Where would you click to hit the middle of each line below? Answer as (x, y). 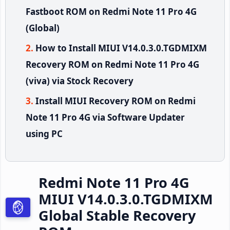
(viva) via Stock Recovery (80, 81)
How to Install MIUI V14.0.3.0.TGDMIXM (121, 48)
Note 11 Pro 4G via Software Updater (105, 117)
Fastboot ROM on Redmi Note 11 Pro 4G (111, 11)
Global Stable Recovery (117, 215)
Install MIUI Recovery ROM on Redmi (116, 101)
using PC (44, 133)
